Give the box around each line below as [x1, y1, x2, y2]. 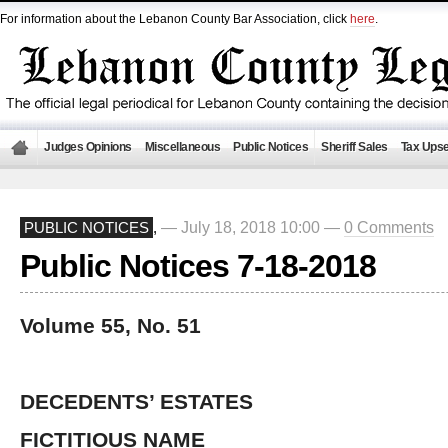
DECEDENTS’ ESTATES [20, 390, 253, 413]
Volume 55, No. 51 [20, 314, 201, 337]
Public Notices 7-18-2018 [20, 248, 376, 284]
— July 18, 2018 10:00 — [161, 218, 344, 236]
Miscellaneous [144, 140, 220, 154]
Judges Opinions [44, 140, 132, 154]
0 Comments [344, 218, 434, 236]
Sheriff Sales [321, 140, 388, 154]
